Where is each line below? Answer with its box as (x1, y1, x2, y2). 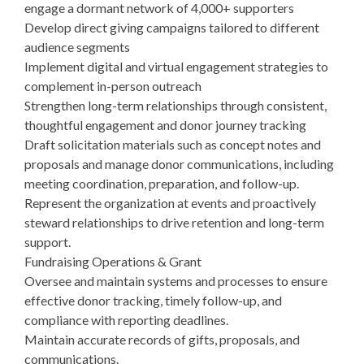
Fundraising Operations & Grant (24, 253, 201, 269)
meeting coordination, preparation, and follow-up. (24, 175, 299, 191)
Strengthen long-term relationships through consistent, (24, 97, 327, 113)
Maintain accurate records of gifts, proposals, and (24, 331, 300, 347)
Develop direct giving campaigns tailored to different (24, 19, 319, 35)
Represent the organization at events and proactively (24, 195, 316, 210)
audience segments (24, 39, 130, 54)
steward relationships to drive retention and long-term (24, 214, 324, 230)
